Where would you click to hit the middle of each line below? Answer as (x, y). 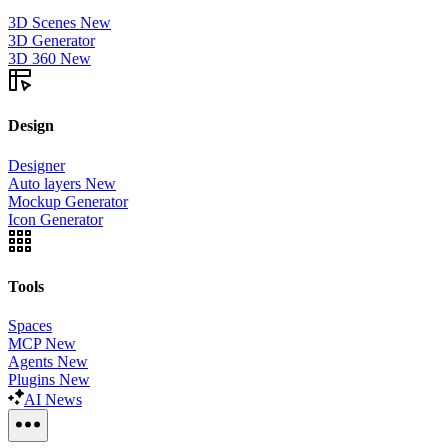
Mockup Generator (68, 201)
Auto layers (44, 183)
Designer (36, 165)
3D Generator (51, 41)
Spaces (30, 326)
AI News (53, 400)
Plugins (31, 380)
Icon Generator (55, 219)
